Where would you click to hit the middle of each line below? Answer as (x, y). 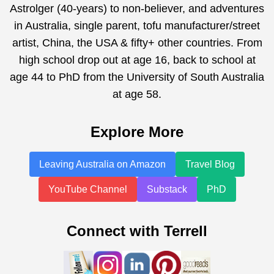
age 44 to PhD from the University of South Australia (137, 77)
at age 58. (137, 94)
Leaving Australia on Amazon (102, 164)
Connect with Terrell (137, 231)
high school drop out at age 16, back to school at (137, 60)
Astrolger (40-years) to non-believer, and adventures (137, 8)
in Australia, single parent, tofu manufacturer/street (137, 25)
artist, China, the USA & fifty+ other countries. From (137, 43)
